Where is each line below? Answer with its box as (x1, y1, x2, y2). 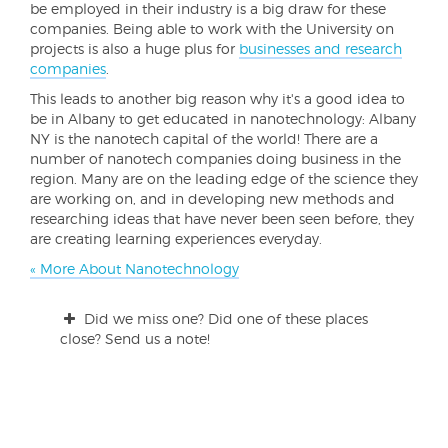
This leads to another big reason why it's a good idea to (30, 90, 405, 107)
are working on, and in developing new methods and (30, 190, 395, 207)
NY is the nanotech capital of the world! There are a (30, 130, 378, 147)
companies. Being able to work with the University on (30, 20, 394, 37)
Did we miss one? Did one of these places (79, 310, 368, 327)
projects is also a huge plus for (30, 40, 239, 57)
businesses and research (239, 40, 402, 57)
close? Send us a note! (60, 330, 210, 347)
